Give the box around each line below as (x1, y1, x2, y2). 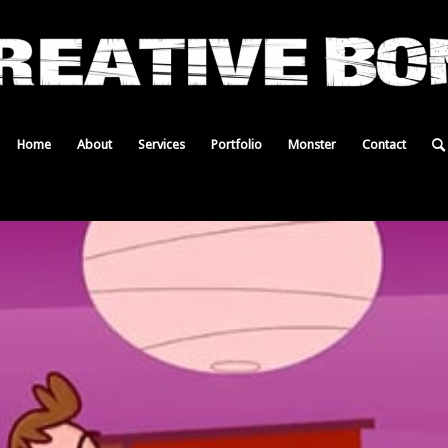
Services (137, 137, 185, 152)
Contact (361, 137, 406, 152)
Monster (287, 137, 336, 152)
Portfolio (210, 137, 262, 152)
